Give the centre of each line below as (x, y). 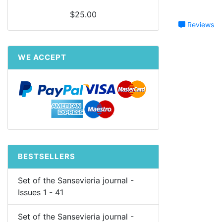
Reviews (200, 25)
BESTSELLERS (47, 156)
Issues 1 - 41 (41, 192)
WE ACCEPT (42, 57)
